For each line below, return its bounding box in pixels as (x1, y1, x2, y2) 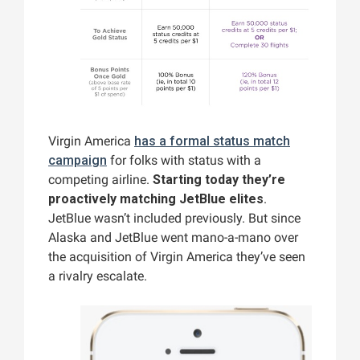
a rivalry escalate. (48, 268, 147, 284)
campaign (48, 153, 107, 169)
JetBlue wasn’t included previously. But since (48, 211, 301, 227)
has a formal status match (134, 133, 290, 149)
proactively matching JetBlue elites (48, 191, 264, 207)
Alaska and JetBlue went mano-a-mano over (48, 230, 298, 246)
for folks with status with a (107, 153, 261, 169)
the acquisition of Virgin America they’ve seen (48, 249, 305, 265)
